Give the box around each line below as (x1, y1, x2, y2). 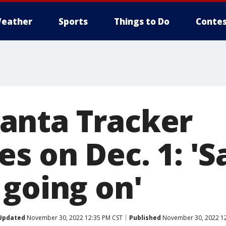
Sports (59, 16, 88, 27)
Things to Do (114, 16, 169, 27)
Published (129, 213, 161, 222)
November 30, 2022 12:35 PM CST (25, 213, 123, 222)
